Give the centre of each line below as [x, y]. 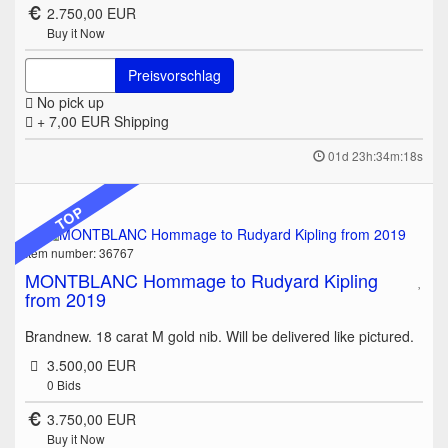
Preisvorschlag [174, 75]
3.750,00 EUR [91, 419]
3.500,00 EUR [91, 365]
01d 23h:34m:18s [375, 156]
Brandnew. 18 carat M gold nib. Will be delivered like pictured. [221, 336]
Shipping [141, 121]
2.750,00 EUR [91, 13]
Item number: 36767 [79, 253]
